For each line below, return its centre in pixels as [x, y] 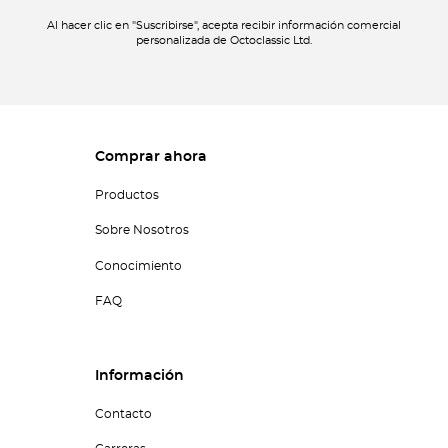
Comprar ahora [150, 157]
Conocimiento [138, 265]
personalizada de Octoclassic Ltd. [224, 41]
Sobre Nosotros [141, 230]
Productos [126, 194]
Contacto [123, 413]
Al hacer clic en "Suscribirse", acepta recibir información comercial [224, 26]
